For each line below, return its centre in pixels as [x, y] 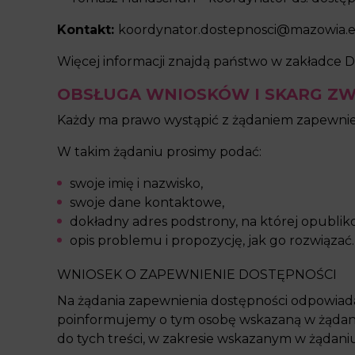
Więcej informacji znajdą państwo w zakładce [201, 61]
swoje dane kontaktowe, [147, 202]
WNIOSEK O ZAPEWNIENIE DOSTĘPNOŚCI [197, 275]
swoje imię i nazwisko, [136, 183]
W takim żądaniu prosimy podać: [159, 152]
